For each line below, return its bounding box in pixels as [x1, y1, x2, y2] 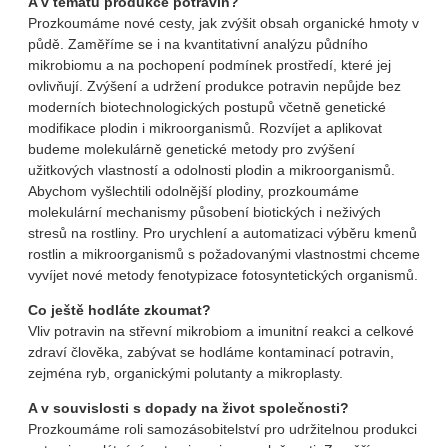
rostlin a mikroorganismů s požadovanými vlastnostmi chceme [28, 245, 420, 262]
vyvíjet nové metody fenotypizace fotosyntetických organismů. [28, 266, 418, 283]
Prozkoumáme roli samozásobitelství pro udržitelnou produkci [28, 420, 417, 437]
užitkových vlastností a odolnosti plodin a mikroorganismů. [28, 161, 395, 178]
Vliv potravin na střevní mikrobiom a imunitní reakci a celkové [28, 322, 414, 339]
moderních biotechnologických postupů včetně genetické [28, 98, 386, 115]
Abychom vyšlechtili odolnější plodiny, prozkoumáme [28, 182, 359, 199]
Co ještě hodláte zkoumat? [28, 301, 211, 318]
